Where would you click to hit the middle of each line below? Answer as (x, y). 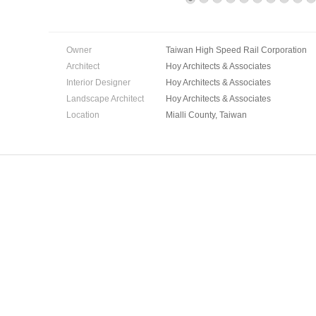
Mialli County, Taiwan (206, 115)
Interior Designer (98, 83)
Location (83, 115)
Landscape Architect (105, 99)
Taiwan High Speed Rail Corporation (236, 50)
